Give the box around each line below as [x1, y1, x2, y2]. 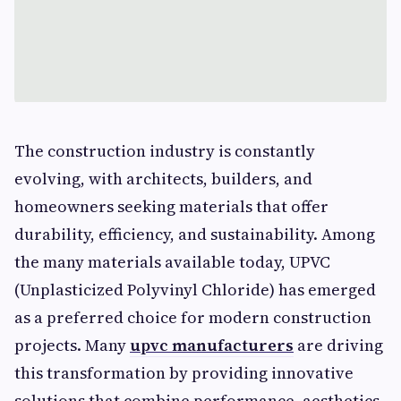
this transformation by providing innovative [14, 362, 354, 384]
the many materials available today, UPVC [14, 251, 330, 273]
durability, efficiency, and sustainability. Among [14, 223, 375, 245]
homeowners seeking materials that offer [14, 195, 328, 218]
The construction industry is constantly [14, 140, 315, 162]
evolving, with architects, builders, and [14, 167, 312, 190]
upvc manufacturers [130, 334, 294, 356]
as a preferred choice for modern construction [14, 306, 371, 328]
